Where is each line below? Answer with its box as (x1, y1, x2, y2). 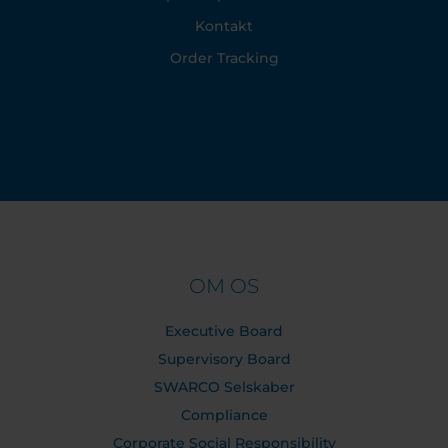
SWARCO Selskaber (153, 378, 295, 397)
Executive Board (165, 322, 283, 341)
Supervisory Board (157, 350, 291, 369)
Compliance (180, 406, 268, 425)
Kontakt (195, 17, 253, 36)
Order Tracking (169, 49, 279, 68)
